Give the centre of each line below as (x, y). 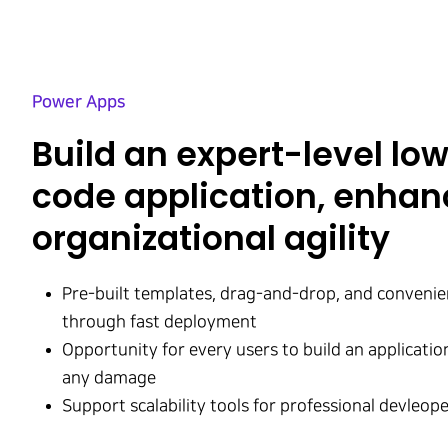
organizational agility (210, 238)
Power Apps (78, 102)
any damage (109, 378)
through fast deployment (159, 322)
